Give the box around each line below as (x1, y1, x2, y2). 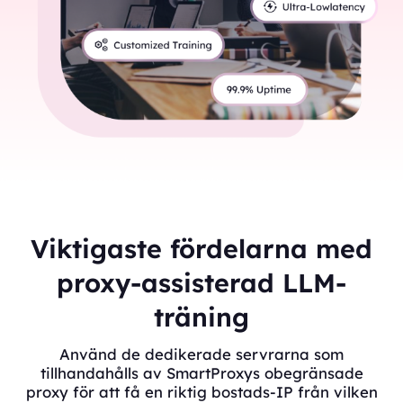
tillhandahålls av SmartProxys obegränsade (40, 363, 363, 382)
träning (154, 300, 249, 333)
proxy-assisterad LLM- (57, 265, 346, 299)
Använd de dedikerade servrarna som (59, 344, 344, 363)
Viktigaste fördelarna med (31, 231, 372, 264)
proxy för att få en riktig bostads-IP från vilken (25, 381, 378, 401)
